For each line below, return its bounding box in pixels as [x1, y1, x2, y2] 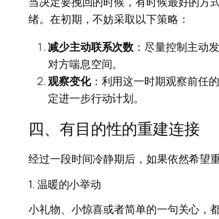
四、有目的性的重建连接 [28, 118, 200, 140]
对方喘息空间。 [48, 56, 123, 71]
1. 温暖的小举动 [28, 176, 102, 192]
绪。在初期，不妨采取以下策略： [28, 11, 189, 26]
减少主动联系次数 [48, 39, 134, 54]
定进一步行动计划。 [48, 90, 145, 106]
